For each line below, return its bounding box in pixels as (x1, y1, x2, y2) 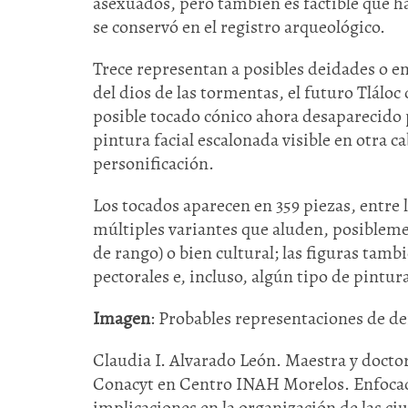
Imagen (93, 306, 150, 331)
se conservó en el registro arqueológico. (93, 15, 385, 39)
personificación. (93, 151, 214, 176)
